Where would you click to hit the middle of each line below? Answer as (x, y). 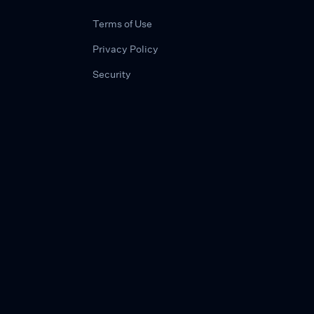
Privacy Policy (125, 49)
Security (112, 74)
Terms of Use (122, 23)
